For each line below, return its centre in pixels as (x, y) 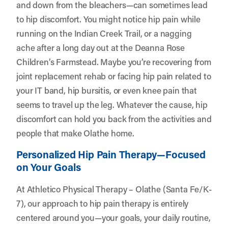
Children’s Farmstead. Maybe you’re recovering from (114, 61)
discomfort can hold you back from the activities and (114, 118)
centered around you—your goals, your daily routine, (113, 217)
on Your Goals (49, 167)
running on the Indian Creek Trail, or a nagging (104, 33)
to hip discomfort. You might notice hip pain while (108, 19)
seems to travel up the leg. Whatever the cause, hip (112, 104)
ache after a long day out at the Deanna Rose (101, 47)
